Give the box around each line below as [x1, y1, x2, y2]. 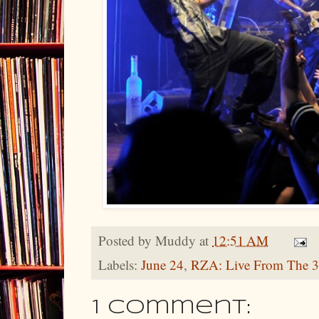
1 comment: [93, 298, 251, 318]
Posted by [98, 231, 155, 249]
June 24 [141, 255, 184, 273]
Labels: [98, 255, 141, 273]
